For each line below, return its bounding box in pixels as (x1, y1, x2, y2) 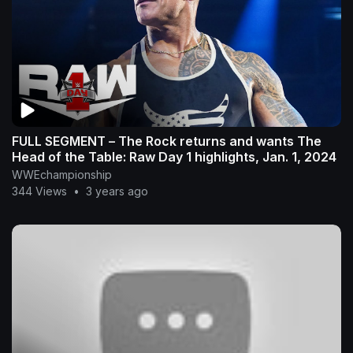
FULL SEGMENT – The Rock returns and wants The (12, 132, 321, 149)
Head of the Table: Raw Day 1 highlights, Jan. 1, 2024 (12, 148, 336, 165)
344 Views (12, 184, 67, 198)
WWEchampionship (12, 167, 112, 181)
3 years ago (86, 184, 148, 198)
